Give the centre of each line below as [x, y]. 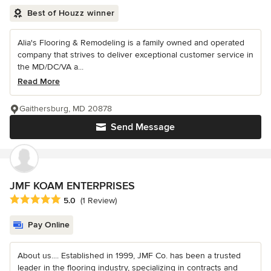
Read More [39, 81]
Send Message [143, 127]
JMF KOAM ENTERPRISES [72, 185]
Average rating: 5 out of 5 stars [74, 200]
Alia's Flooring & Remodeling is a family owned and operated [131, 42]
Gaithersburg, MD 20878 [66, 108]
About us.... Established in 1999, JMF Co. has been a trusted [129, 256]
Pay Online [49, 225]
